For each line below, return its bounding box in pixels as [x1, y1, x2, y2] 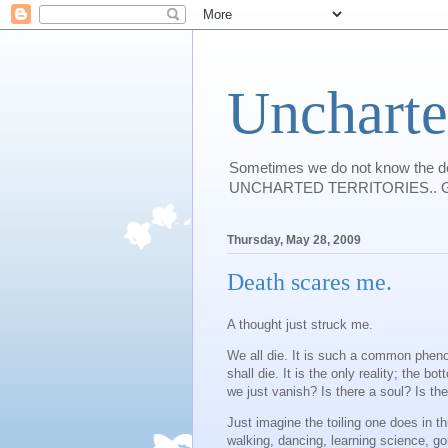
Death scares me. [227, 269, 392, 296]
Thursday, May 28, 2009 [227, 233, 361, 248]
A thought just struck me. [227, 316, 373, 332]
